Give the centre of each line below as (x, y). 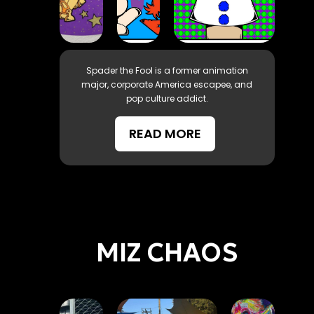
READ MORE (165, 133)
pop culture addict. (167, 98)
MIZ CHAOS (167, 252)
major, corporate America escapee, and (167, 84)
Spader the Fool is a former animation (167, 70)
